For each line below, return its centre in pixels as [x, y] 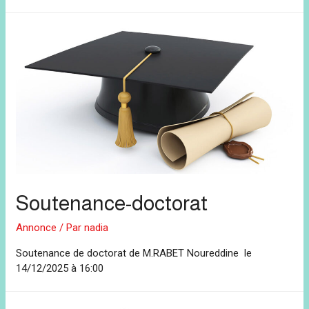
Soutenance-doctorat [112, 203]
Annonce [37, 227]
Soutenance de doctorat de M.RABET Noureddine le [134, 253]
